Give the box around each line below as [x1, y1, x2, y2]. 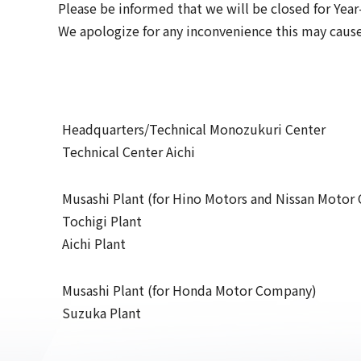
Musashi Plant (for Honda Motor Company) [59, 280, 317, 300]
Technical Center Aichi [59, 142, 195, 161]
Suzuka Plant [59, 303, 141, 322]
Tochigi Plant [59, 211, 142, 230]
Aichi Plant [59, 234, 126, 253]
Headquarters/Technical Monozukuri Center [59, 119, 326, 139]
